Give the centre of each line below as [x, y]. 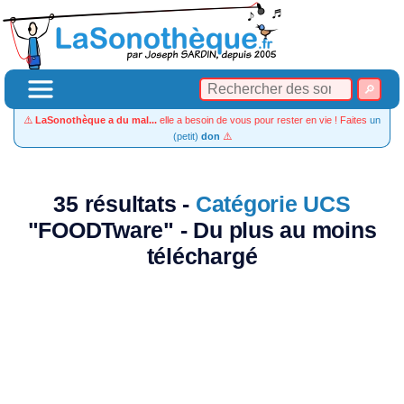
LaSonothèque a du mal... [96, 120]
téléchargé [202, 257]
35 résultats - [124, 204]
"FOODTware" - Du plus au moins [202, 230]
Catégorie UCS [273, 204]
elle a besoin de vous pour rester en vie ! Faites [263, 120]
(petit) [187, 136]
